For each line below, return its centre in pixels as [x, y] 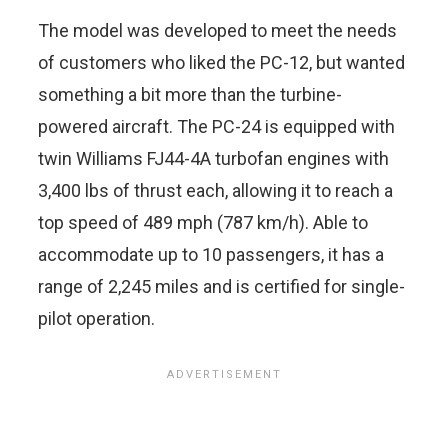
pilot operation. [96, 318]
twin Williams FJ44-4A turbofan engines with [213, 158]
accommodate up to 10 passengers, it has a [211, 254]
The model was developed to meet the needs [217, 30]
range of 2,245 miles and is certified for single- [221, 286]
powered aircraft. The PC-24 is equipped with [216, 126]
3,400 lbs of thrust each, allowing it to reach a [215, 190]
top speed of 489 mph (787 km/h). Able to [203, 222]
